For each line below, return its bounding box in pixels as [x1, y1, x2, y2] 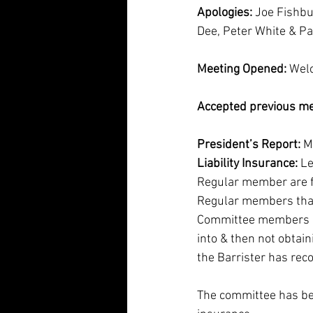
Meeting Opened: [197, 62, 286, 77]
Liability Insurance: [197, 156, 300, 171]
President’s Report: [197, 138, 303, 152]
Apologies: [197, 6, 252, 20]
